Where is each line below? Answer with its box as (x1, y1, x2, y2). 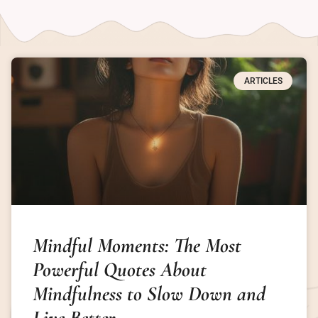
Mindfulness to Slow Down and (33, 280, 265, 306)
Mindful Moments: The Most (33, 232, 241, 258)
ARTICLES (243, 75, 283, 86)
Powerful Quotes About (33, 256, 207, 282)
